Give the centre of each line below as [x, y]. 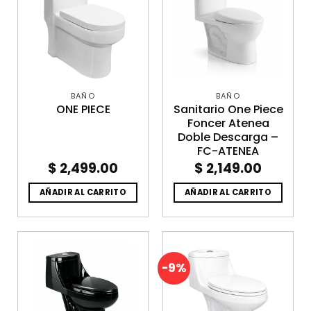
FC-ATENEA [228, 151]
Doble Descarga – [228, 137]
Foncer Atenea [228, 124]
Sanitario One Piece [228, 110]
